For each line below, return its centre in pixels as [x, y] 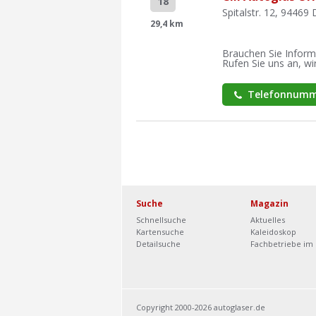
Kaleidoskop [274, 232]
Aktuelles [268, 220]
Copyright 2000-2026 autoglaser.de [201, 307]
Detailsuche [158, 244]
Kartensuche [160, 232]
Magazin [270, 203]
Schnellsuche [161, 220]
